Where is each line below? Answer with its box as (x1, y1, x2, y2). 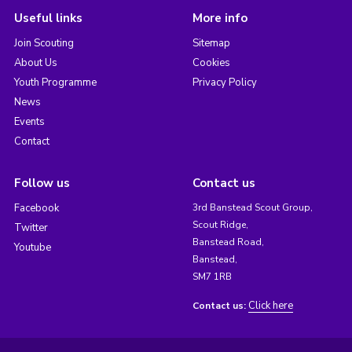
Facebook (13, 200, 59, 215)
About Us (13, 55, 57, 70)
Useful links (13, 9, 82, 26)
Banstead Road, (192, 235, 264, 248)
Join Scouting (13, 35, 74, 50)
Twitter (13, 220, 48, 235)
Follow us (13, 174, 70, 191)
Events (13, 114, 45, 129)
